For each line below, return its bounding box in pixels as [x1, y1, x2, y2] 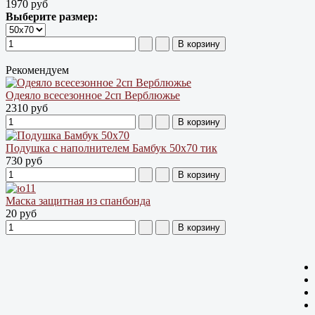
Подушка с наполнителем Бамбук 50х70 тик [6, 141, 217, 154]
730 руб [6, 154, 42, 167]
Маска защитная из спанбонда [6, 194, 150, 207]
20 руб [6, 207, 37, 219]
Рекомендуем [6, 63, 69, 76]
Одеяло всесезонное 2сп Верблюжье [6, 89, 180, 101]
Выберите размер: [6, 10, 98, 22]
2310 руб [6, 101, 48, 114]
